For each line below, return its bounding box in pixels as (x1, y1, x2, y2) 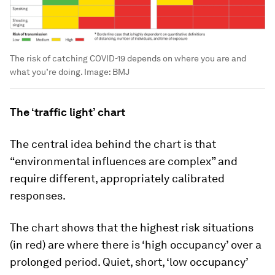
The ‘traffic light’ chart (10, 105, 125, 118)
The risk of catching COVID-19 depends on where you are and (10, 53, 246, 63)
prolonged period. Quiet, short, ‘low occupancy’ (10, 255, 248, 268)
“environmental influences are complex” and (10, 154, 238, 168)
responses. (10, 188, 66, 202)
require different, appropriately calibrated (10, 171, 225, 185)
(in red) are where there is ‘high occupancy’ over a (10, 238, 261, 251)
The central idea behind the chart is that (10, 137, 216, 150)
